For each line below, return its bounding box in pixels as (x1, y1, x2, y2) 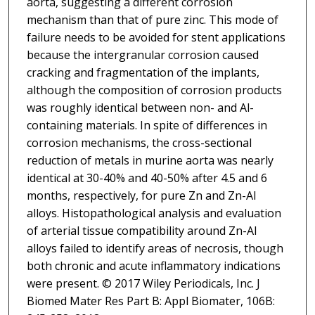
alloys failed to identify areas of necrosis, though (26, 240, 283, 257)
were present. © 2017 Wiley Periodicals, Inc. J (26, 276, 260, 292)
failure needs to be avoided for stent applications (26, 30, 285, 46)
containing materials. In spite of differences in (26, 117, 267, 134)
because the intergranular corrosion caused (26, 47, 259, 63)
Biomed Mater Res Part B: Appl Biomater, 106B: (26, 293, 275, 309)
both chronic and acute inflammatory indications (26, 258, 281, 274)
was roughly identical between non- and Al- (26, 100, 254, 116)
